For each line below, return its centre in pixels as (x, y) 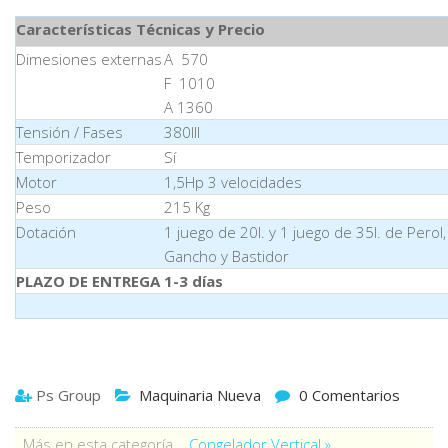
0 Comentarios (349, 395)
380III (182, 132)
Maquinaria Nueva (200, 395)
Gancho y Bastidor (226, 256)
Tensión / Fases (69, 132)
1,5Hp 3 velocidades (233, 182)
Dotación (46, 232)
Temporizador (63, 157)
